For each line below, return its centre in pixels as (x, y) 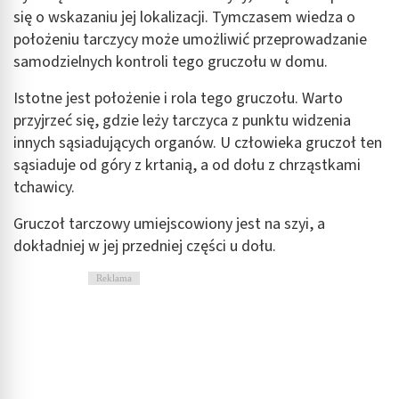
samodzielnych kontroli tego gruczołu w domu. (171, 61)
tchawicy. (44, 187)
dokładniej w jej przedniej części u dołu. (145, 246)
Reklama (114, 277)
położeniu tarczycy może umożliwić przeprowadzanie (190, 39)
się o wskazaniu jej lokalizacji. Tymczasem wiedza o (184, 17)
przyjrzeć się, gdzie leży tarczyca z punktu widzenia (182, 120)
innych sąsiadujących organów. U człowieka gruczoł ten (198, 142)
